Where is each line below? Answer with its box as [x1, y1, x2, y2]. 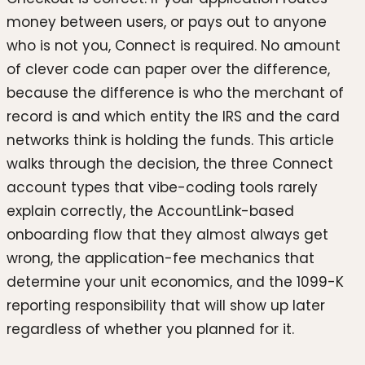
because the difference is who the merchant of [7, 83, 344, 103]
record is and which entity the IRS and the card [7, 107, 340, 127]
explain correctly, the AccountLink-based [7, 201, 294, 222]
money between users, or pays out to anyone [7, 12, 327, 33]
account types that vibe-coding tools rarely [7, 178, 318, 198]
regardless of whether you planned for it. [7, 319, 294, 340]
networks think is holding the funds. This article [7, 130, 334, 151]
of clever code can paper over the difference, [7, 59, 330, 80]
